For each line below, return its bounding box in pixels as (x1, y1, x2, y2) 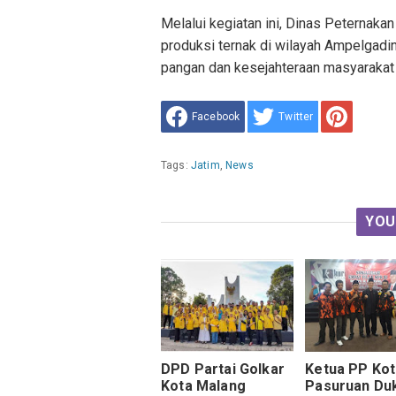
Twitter (278, 110, 314, 123)
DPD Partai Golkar (161, 361, 285, 378)
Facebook (192, 110, 240, 123)
